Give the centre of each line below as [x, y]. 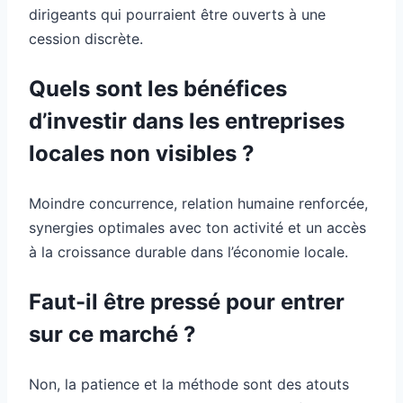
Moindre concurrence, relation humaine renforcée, [198, 203]
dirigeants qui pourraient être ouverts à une [177, 14]
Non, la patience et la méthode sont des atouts [189, 384]
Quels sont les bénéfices [158, 88]
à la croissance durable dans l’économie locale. [188, 251]
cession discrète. [86, 38]
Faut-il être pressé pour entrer [187, 301]
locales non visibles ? [142, 153]
